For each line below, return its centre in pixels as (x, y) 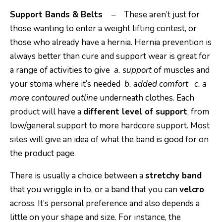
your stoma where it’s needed (66, 84)
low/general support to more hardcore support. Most (110, 126)
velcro (192, 190)
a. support (132, 70)
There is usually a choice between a (78, 176)
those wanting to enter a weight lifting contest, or (103, 29)
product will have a (47, 112)
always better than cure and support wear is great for (110, 56)
